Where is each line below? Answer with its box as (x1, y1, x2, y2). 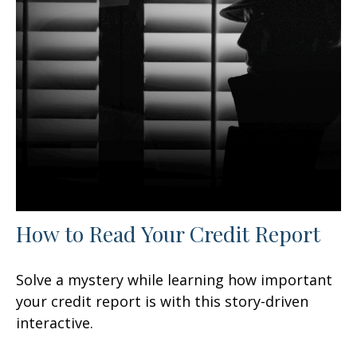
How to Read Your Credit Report (16, 218, 320, 248)
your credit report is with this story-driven (16, 291, 308, 311)
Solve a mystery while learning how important (16, 269, 332, 289)
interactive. (16, 312, 93, 332)
